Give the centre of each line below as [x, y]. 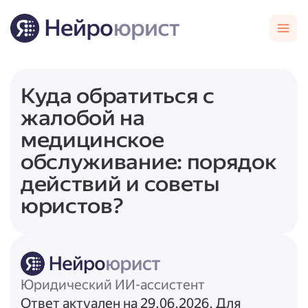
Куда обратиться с [117, 96]
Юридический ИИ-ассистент [112, 285]
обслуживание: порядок [148, 162]
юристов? [71, 206]
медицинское [92, 140]
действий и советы [120, 184]
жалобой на [82, 118]
